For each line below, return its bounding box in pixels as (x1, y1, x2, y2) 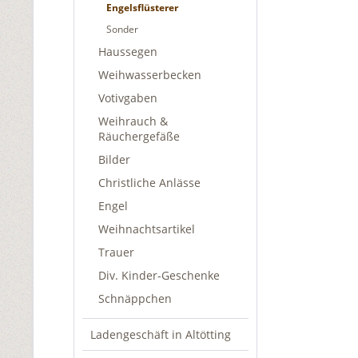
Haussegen (98, 44, 157, 59)
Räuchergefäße (98, 129, 180, 144)
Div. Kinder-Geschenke (98, 268, 220, 283)
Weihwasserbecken (98, 67, 201, 82)
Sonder (106, 22, 138, 36)
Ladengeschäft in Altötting (90, 327, 231, 342)
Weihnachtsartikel (98, 221, 195, 237)
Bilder (98, 152, 130, 167)
